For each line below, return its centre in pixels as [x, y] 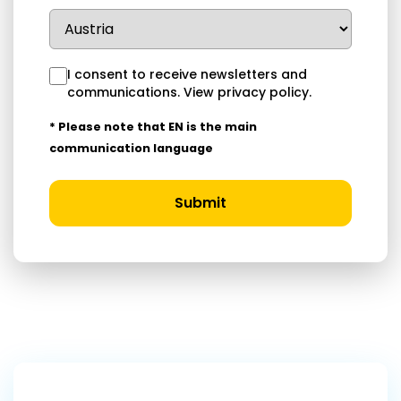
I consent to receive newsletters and [187, 75]
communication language [131, 149]
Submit [200, 203]
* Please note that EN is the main [153, 127]
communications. [125, 93]
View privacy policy [246, 93]
